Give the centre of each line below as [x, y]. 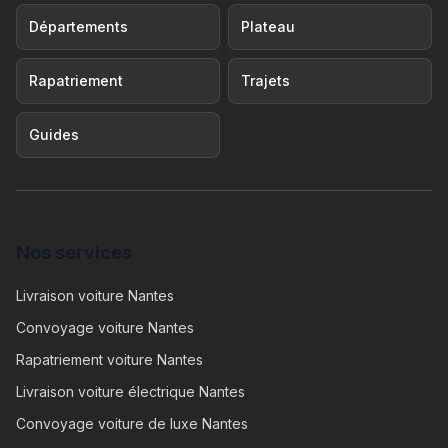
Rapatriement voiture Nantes [109, 359]
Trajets [265, 80]
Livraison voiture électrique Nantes [130, 391]
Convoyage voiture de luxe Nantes [132, 423]
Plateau [268, 26]
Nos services [74, 252]
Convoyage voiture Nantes [105, 327]
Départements [78, 26]
